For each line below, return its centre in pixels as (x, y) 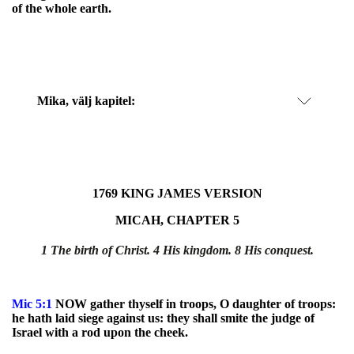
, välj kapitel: (100, 101)
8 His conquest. (274, 250)
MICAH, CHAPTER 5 (177, 220)
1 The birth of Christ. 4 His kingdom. (137, 250)
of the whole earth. (62, 8)
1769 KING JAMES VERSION (177, 193)
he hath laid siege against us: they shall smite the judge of (163, 318)
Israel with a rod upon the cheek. (100, 332)
